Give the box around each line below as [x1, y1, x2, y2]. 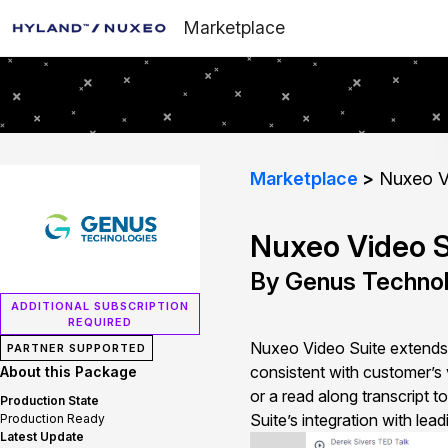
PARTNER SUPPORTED [7, 341, 146, 355]
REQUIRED [68, 315, 132, 329]
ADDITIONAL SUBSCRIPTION [11, 299, 189, 313]
